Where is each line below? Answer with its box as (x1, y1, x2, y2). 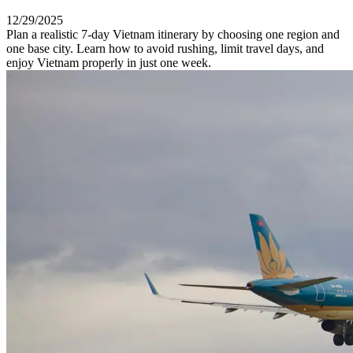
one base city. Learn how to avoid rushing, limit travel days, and (6, 41, 324, 55)
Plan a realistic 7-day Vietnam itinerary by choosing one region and (6, 27, 340, 41)
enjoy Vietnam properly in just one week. (6, 55, 211, 69)
